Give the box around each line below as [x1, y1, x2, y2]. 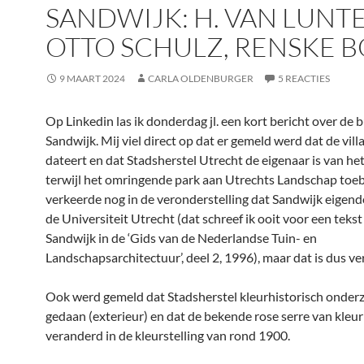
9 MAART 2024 [59, 72, 125, 84]
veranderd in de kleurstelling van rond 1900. [45, 327, 290, 343]
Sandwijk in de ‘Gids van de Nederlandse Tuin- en [45, 230, 317, 245]
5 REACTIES [278, 72, 330, 84]
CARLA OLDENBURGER [148, 72, 253, 84]
